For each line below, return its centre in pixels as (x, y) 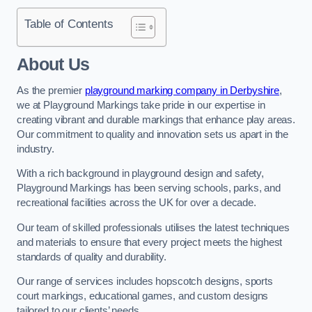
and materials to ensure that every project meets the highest (150, 242)
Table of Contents (69, 23)
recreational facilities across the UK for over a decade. (136, 203)
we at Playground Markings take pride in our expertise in (141, 105)
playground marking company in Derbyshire (182, 90)
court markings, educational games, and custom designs (143, 296)
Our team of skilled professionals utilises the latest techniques (153, 227)
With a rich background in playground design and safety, (141, 174)
